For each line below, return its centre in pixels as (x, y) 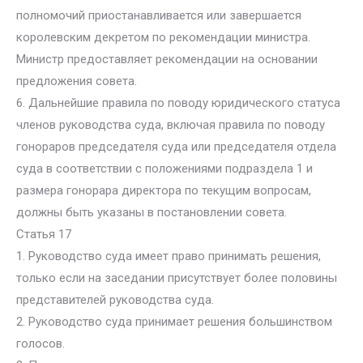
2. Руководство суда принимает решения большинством (174, 322)
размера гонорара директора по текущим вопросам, (164, 190)
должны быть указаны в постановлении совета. (152, 212)
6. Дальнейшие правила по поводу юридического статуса (178, 103)
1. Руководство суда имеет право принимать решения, (169, 256)
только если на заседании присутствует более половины (177, 278)
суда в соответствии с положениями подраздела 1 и (164, 169)
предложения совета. (77, 81)
